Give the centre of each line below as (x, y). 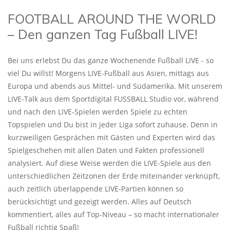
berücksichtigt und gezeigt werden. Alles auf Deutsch (100, 201)
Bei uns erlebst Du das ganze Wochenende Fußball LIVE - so (111, 60)
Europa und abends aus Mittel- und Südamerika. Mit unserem (115, 86)
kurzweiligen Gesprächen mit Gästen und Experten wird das (111, 137)
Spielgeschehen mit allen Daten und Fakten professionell (106, 150)
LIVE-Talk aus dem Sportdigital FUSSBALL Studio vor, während (113, 99)
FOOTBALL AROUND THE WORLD (112, 18)
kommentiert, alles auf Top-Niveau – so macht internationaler (113, 214)
